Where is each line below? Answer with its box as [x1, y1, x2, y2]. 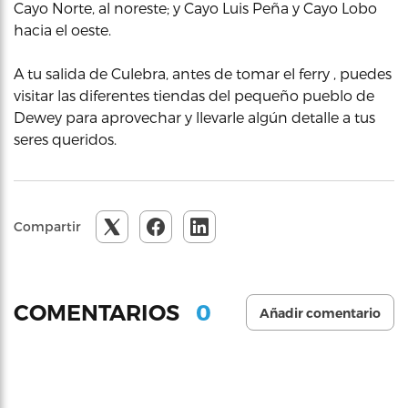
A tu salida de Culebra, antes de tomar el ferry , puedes [14, 65, 392, 82]
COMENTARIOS [14, 299, 185, 326]
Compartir [14, 219, 81, 234]
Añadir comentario [260, 305, 381, 321]
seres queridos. [14, 130, 117, 148]
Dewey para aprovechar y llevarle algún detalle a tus [14, 108, 375, 126]
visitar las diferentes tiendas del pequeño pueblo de [14, 87, 374, 104]
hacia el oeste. [14, 21, 111, 38]
